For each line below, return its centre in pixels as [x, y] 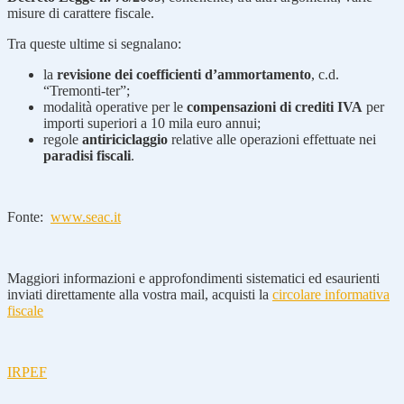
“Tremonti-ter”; [87, 90]
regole [63, 139]
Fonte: [29, 216]
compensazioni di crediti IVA [275, 106]
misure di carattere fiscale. [81, 13]
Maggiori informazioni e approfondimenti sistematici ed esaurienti [193, 278]
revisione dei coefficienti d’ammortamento [184, 74]
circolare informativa [331, 294]
